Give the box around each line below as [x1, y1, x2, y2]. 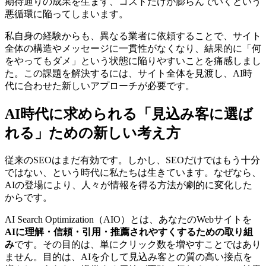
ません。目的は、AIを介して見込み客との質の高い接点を [5, 252, 252, 262]
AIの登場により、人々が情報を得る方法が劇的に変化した [5, 180, 252, 191]
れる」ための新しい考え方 [5, 125, 180, 141]
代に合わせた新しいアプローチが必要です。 [5, 81, 195, 91]
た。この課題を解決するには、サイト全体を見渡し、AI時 [5, 68, 252, 79]
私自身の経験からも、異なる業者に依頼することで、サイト [5, 31, 261, 42]
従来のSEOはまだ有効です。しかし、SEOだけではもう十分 [5, 155, 260, 166]
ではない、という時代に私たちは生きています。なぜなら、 [5, 167, 261, 178]
